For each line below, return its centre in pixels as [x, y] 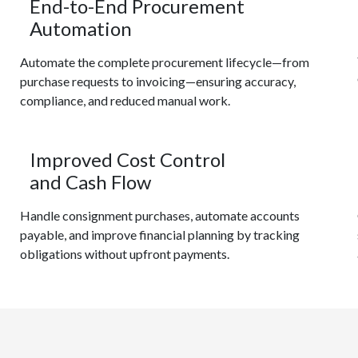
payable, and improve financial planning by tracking [160, 235]
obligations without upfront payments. [125, 254]
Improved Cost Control [128, 159]
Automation [81, 28]
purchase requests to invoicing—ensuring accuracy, [158, 81]
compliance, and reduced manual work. [125, 100]
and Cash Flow [91, 182]
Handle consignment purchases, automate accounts [160, 215]
